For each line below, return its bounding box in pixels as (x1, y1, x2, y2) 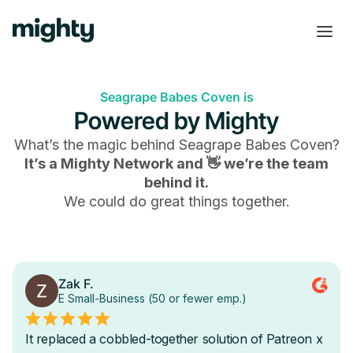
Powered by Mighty (74, 106, 279, 135)
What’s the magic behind (13, 136, 179, 153)
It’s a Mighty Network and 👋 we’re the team (24, 155, 329, 172)
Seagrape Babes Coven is (99, 89, 254, 105)
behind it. (144, 174, 209, 191)
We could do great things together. (63, 193, 290, 210)
